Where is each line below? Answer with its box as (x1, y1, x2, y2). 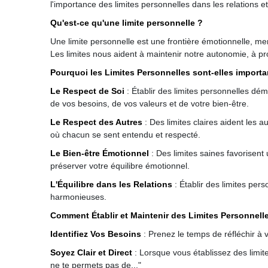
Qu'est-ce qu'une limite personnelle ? (50, 18, 203, 28)
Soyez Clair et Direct (50, 248, 132, 257)
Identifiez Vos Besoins (50, 229, 141, 239)
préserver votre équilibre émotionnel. (50, 161, 190, 170)
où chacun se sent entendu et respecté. (50, 130, 200, 139)
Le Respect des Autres (50, 117, 142, 127)
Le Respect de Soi (50, 86, 124, 96)
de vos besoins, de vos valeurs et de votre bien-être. (50, 99, 249, 108)
